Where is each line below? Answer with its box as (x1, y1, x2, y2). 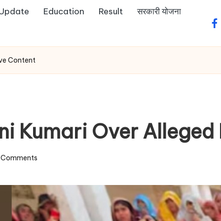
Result (99, 6, 123, 17)
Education (43, 6, 84, 17)
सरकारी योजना (137, 6, 181, 17)
